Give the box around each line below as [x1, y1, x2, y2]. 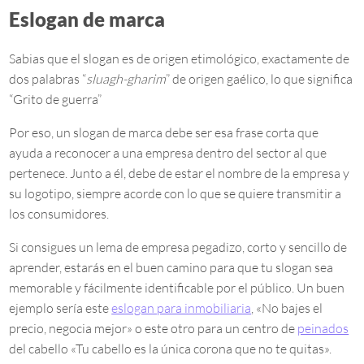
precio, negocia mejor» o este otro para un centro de [9, 320, 298, 337]
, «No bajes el [251, 300, 323, 317]
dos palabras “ [9, 71, 87, 88]
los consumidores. [9, 206, 110, 223]
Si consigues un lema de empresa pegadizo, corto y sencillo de [9, 239, 348, 256]
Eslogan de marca [9, 7, 166, 32]
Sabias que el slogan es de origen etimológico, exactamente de [9, 50, 350, 67]
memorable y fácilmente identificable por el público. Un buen [9, 279, 345, 297]
